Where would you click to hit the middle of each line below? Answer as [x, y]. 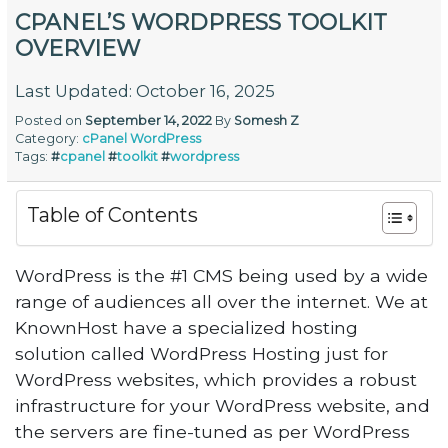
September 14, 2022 [149, 121]
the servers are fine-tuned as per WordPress [213, 431]
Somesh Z [267, 121]
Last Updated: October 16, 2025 [145, 91]
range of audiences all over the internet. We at [222, 301]
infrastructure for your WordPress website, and [223, 405]
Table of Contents [112, 215]
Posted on [50, 121]
